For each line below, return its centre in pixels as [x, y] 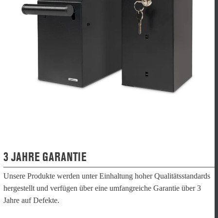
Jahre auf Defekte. [31, 200]
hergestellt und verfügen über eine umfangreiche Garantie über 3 [102, 188]
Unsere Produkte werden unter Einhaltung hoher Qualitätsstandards [107, 176]
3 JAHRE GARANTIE [45, 157]
